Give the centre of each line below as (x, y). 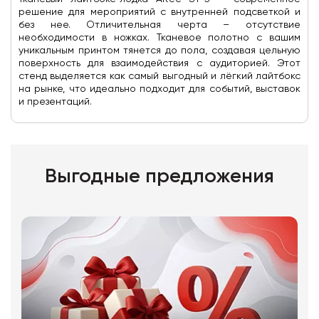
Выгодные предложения (159, 177)
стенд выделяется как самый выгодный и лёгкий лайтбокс (159, 76)
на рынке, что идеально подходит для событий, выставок (159, 89)
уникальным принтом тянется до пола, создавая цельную (159, 51)
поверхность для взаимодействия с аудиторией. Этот (159, 63)
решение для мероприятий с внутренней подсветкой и (159, 12)
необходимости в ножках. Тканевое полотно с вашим (159, 38)
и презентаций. (55, 102)
